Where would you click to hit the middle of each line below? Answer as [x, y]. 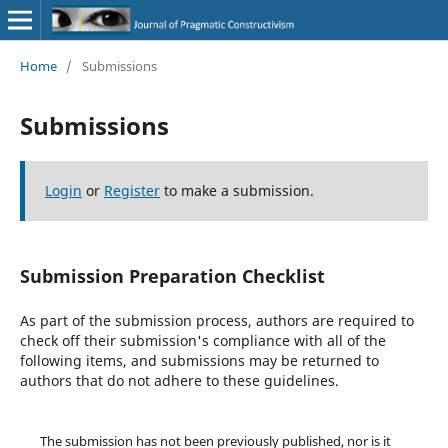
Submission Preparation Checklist [172, 275]
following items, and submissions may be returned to [199, 360]
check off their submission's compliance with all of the [202, 340]
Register [131, 190]
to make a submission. [236, 190]
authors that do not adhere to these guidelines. [179, 380]
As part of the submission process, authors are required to [216, 320]
